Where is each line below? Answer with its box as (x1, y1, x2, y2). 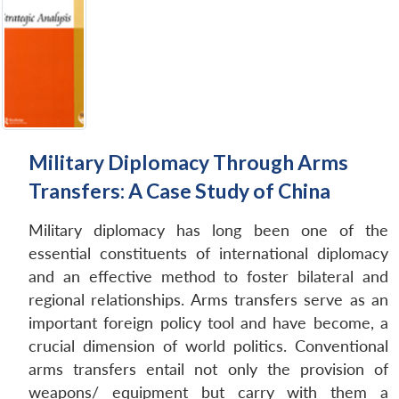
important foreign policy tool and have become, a (28, 313, 388, 333)
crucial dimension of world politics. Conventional (28, 337, 388, 356)
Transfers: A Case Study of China (28, 178, 330, 204)
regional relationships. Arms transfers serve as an (28, 290, 388, 310)
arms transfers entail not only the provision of (28, 360, 388, 379)
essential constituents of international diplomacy (28, 244, 388, 264)
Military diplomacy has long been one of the (28, 221, 388, 240)
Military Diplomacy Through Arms (28, 150, 348, 175)
